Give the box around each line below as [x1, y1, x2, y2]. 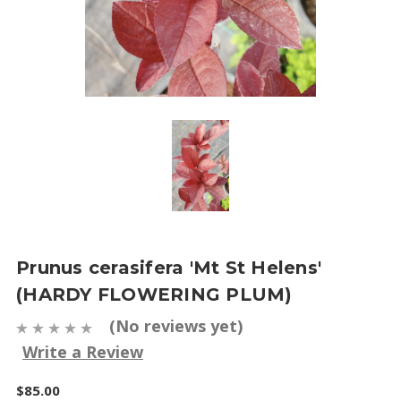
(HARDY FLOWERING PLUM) [16, 284, 293, 305]
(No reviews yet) [109, 315, 243, 337]
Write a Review [22, 340, 143, 363]
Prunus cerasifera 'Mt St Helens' [16, 257, 321, 278]
